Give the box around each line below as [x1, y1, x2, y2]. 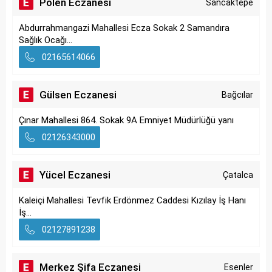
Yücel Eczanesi [39, 169, 110, 181]
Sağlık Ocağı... [19, 35, 72, 46]
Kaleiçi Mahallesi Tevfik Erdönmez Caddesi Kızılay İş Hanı [19, 195, 246, 206]
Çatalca [223, 170, 253, 180]
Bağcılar [222, 90, 253, 100]
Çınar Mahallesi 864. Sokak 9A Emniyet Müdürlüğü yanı [19, 115, 234, 126]
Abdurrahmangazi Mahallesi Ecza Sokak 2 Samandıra [19, 22, 229, 33]
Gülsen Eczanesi [39, 89, 117, 101]
